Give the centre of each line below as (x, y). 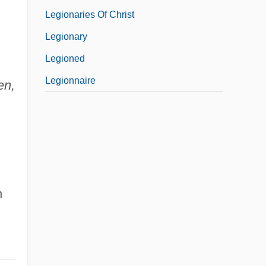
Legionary (66, 36)
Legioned (65, 58)
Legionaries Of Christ (90, 14)
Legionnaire (70, 80)
